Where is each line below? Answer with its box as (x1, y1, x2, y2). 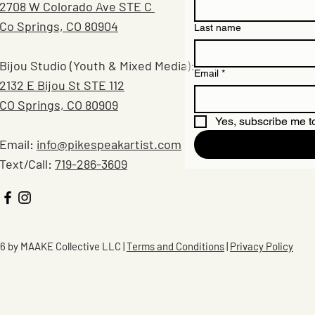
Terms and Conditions (127, 240, 224, 253)
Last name (194, 22, 241, 34)
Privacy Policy (230, 240, 293, 253)
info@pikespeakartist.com (37, 136, 181, 153)
